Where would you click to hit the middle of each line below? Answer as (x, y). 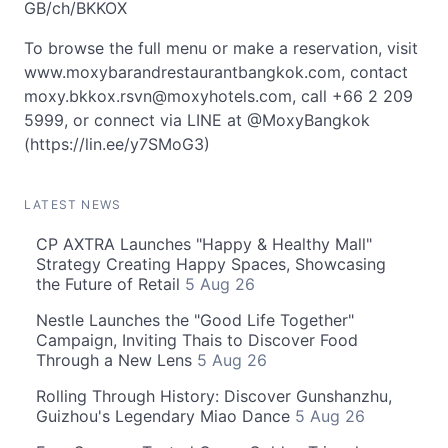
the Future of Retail (110, 284)
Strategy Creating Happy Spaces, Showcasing (211, 264)
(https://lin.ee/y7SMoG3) (117, 144)
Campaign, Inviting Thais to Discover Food (197, 340)
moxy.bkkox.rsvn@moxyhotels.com (158, 96)
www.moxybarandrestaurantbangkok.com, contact (216, 72)
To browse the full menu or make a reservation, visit (221, 48)
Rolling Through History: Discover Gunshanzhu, (214, 396)
